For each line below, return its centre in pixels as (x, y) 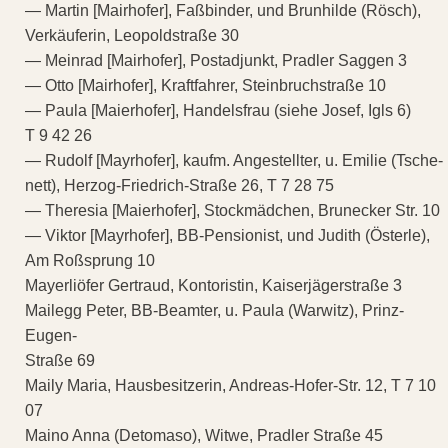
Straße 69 (60, 360)
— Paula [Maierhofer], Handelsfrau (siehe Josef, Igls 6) (218, 110)
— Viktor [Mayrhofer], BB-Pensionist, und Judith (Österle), (227, 235)
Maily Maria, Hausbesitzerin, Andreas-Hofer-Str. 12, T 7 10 (230, 385)
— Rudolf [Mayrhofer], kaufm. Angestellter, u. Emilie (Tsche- (234, 160)
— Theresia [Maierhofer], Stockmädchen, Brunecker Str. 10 (232, 210)
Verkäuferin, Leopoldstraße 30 (132, 35)
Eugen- (51, 335)
